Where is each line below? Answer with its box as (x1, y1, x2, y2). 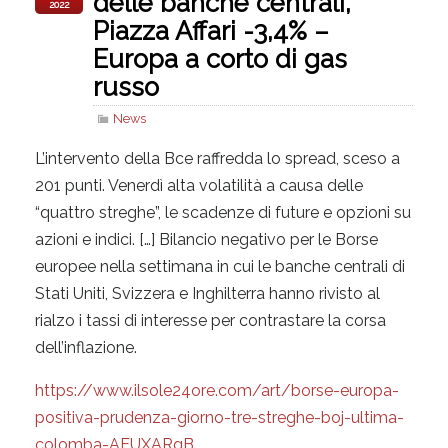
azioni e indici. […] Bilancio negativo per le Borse (35, 229, 378, 249)
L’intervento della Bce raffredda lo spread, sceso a (35, 148, 400, 168)
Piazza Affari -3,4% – (93, 15, 329, 46)
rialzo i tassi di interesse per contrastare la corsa (35, 310, 386, 330)
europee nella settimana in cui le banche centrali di (35, 256, 405, 276)
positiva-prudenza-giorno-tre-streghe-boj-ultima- (35, 407, 404, 427)
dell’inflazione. (35, 337, 137, 357)
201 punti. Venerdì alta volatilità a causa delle (35, 175, 363, 195)
